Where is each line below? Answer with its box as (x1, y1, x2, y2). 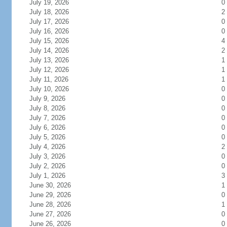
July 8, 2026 (29, 104, 65, 112)
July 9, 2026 (29, 95, 65, 102)
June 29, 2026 (29, 191, 71, 199)
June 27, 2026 (29, 210, 71, 218)
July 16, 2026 (29, 27, 69, 35)
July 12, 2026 (29, 66, 69, 73)
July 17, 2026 (29, 18, 69, 25)
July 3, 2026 (29, 153, 65, 160)
